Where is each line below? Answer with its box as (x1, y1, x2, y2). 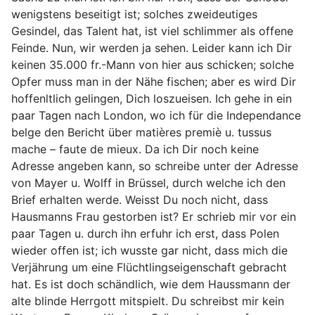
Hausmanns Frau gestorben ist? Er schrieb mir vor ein (11, 210, 296, 224)
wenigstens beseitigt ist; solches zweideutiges (11, 7, 257, 21)
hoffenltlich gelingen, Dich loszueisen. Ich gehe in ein (11, 91, 292, 105)
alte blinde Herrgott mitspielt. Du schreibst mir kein (11, 294, 284, 308)
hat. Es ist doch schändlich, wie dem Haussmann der (11, 277, 290, 291)
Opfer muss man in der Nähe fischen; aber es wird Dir (11, 75, 296, 89)
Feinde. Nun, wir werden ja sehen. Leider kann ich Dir (11, 41, 292, 55)
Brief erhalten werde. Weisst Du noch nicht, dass (11, 193, 268, 207)
